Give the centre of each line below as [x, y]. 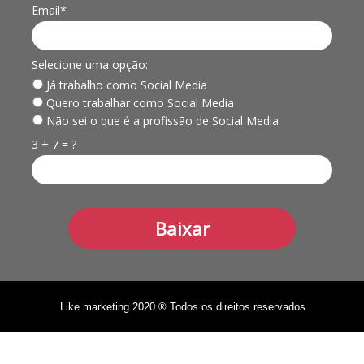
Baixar [182, 228]
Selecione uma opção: [90, 65]
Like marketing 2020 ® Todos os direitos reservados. [184, 307]
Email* [49, 10]
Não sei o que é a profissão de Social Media [160, 120]
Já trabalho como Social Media [125, 84]
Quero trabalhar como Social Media [138, 102]
